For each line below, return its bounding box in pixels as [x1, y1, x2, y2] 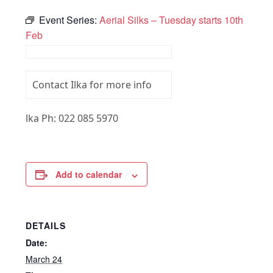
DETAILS [26, 219, 66, 232]
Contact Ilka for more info [32, 78, 152, 92]
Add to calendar [55, 168, 122, 181]
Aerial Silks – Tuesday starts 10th [99, 13, 244, 27]
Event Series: [39, 13, 100, 27]
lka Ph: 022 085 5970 [26, 112, 119, 126]
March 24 [26, 253, 63, 266]
